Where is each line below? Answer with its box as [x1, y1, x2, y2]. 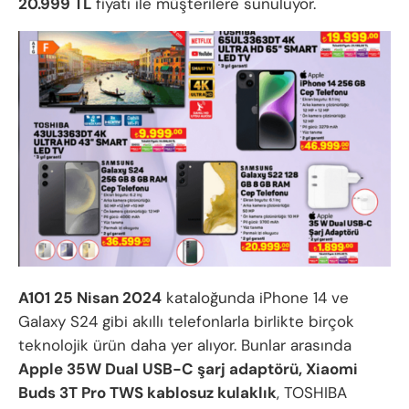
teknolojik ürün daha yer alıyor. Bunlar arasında [18, 334, 351, 355]
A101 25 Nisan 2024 [18, 287, 162, 308]
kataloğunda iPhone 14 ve [162, 287, 349, 308]
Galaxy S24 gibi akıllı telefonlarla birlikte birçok [18, 310, 354, 331]
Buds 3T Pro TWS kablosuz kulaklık [18, 382, 277, 403]
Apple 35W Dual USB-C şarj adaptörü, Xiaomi [18, 358, 358, 379]
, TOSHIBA [277, 382, 347, 403]
